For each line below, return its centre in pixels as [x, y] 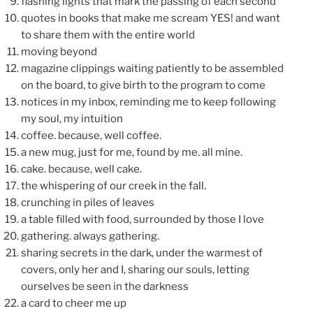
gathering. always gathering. [90, 236]
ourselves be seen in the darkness [105, 287]
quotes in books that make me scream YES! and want [151, 19]
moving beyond [59, 52]
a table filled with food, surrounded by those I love [143, 220]
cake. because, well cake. [81, 169]
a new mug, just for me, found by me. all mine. [132, 153]
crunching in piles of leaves [88, 203]
